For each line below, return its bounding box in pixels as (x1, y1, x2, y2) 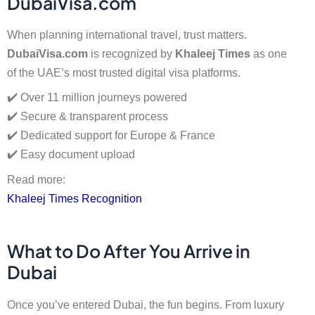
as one (250, 47, 287, 60)
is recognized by (88, 47, 175, 60)
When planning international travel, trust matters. (7, 28, 247, 41)
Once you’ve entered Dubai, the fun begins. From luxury (7, 297, 284, 311)
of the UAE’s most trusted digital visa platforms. (7, 66, 240, 79)
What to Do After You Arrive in (7, 240, 250, 263)
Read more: (7, 172, 65, 186)
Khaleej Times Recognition (7, 191, 142, 205)
